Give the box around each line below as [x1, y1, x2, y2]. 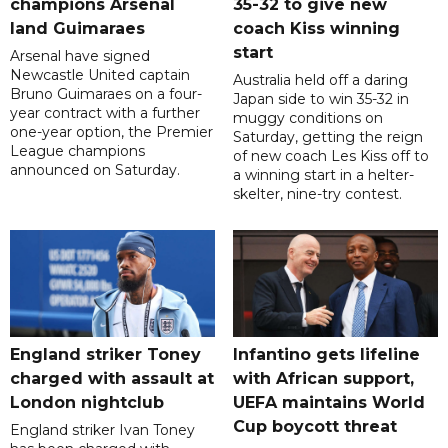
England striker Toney [10, 345, 201, 365]
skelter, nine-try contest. [232, 185, 402, 204]
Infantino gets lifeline [232, 345, 420, 365]
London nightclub [10, 393, 164, 413]
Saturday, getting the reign [232, 128, 423, 147]
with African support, [232, 369, 414, 389]
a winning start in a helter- [232, 166, 414, 185]
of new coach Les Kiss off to [232, 147, 429, 166]
